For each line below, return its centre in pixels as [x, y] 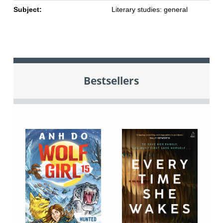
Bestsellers [111, 81]
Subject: [27, 10]
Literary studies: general [149, 10]
